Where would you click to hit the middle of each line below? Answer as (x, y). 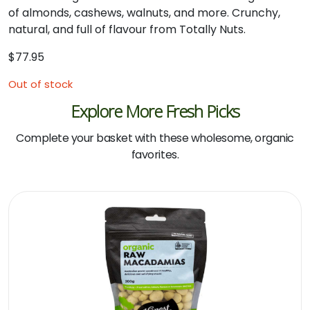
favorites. (155, 155)
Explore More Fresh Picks (155, 111)
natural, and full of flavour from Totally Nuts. (127, 29)
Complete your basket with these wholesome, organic (155, 138)
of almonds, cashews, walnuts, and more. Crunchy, (144, 13)
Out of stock (40, 84)
